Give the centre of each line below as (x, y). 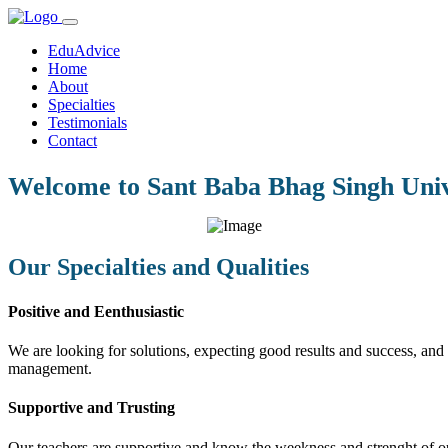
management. (50, 369)
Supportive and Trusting (91, 408)
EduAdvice (84, 50)
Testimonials (87, 122)
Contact (72, 140)
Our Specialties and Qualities (158, 267)
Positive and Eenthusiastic (96, 311)
